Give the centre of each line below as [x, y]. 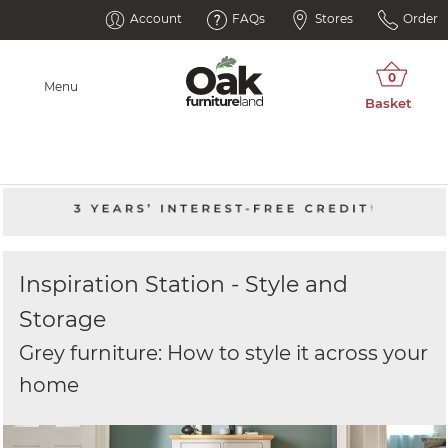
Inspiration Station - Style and [183, 284]
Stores [334, 18]
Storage [62, 319]
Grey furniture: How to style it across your [223, 353]
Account [156, 18]
